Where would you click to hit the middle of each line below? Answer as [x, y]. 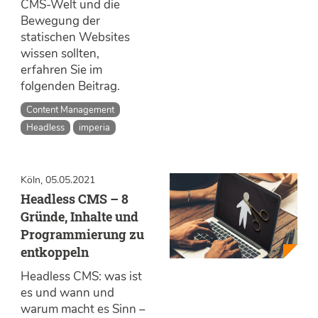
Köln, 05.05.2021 [58, 180]
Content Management [71, 109]
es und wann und [67, 293]
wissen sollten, [60, 53]
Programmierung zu [82, 235]
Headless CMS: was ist [81, 277]
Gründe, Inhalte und [79, 217]
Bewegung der [60, 21]
